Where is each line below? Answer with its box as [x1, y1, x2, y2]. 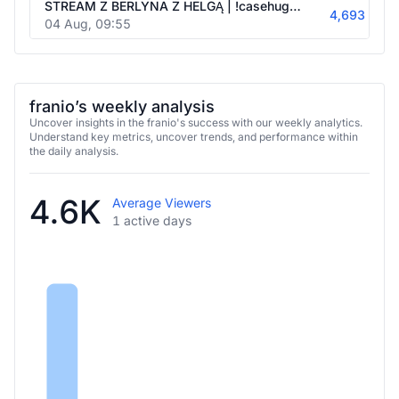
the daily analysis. [29, 132, 118, 145]
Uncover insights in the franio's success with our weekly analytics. [29, 103, 362, 117]
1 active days [112, 200, 191, 216]
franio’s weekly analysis [29, 85, 215, 103]
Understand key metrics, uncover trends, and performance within [29, 118, 358, 131]
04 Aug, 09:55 [45, 4, 131, 19]
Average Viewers [112, 183, 211, 198]
